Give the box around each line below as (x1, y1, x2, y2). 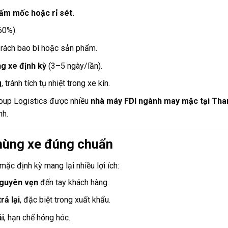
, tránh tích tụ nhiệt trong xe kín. (1, 78, 110, 89)
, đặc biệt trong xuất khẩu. (19, 195, 110, 205)
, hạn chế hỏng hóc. (4, 212, 70, 222)
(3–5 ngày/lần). (46, 61, 102, 71)
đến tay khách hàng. (38, 177, 109, 187)
